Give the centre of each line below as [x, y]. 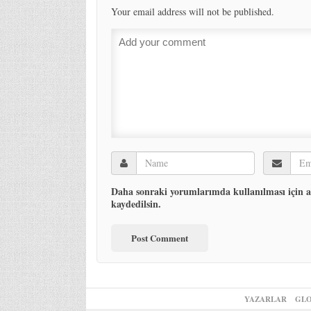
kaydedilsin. [136, 203]
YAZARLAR [265, 299]
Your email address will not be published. [192, 11]
